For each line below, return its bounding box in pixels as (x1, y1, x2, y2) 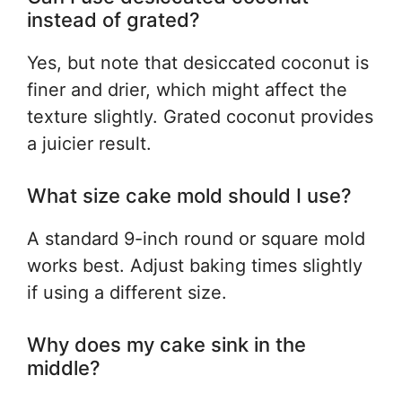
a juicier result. (27, 133, 152, 154)
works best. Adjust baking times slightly (27, 255, 363, 276)
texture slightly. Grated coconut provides (27, 106, 373, 127)
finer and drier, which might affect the (27, 79, 347, 100)
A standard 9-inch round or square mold (27, 228, 365, 249)
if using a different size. (27, 282, 227, 303)
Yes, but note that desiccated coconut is (27, 52, 369, 74)
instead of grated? (27, 8, 200, 31)
